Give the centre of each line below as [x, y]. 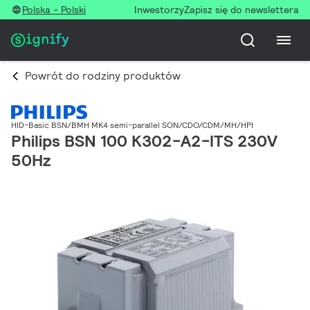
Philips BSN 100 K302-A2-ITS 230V [144, 141]
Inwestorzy [159, 10]
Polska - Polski [54, 10]
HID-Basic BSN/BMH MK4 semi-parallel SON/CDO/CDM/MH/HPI [132, 125]
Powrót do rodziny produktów [103, 76]
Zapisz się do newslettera [241, 10]
